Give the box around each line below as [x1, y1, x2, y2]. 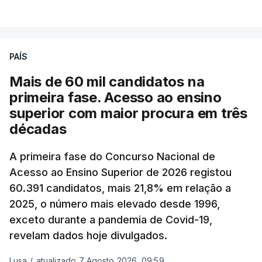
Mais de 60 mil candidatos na [9, 73, 205, 90]
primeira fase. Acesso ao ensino [9, 88, 222, 106]
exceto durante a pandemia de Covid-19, [9, 213, 212, 226]
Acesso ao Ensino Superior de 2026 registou [9, 166, 232, 178]
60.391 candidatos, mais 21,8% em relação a [9, 181, 231, 194]
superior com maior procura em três [9, 104, 247, 122]
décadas [9, 120, 67, 137]
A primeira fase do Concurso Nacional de [9, 150, 215, 163]
